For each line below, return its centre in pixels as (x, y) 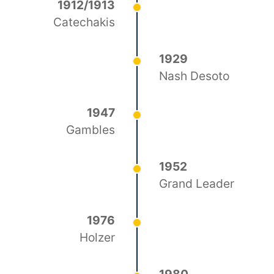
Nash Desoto (194, 76)
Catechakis (84, 22)
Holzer (97, 237)
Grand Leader (197, 183)
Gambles (90, 130)
